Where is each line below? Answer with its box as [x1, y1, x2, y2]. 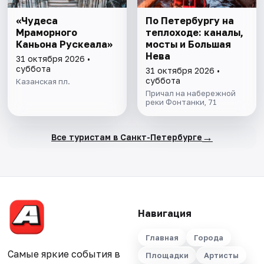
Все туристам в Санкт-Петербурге [51, 131, 202, 142]
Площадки [145, 250, 189, 260]
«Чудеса [16, 15, 58, 27]
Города [193, 233, 223, 243]
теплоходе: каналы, [145, 27, 243, 39]
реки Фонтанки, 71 [145, 97, 217, 107]
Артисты [203, 250, 239, 260]
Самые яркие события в [8, 248, 121, 260]
